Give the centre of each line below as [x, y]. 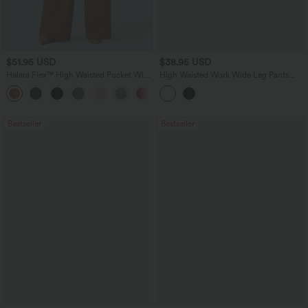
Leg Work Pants [35, 84]
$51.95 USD [31, 62]
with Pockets [183, 84]
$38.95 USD [185, 62]
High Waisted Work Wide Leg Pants [224, 75]
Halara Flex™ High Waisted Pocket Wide [79, 75]
